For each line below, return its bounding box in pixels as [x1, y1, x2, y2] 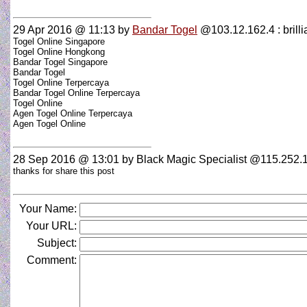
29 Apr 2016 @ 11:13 [13, 24, 115, 36]
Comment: [27, 254, 77, 266]
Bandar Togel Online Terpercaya [13, 88, 140, 98]
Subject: [37, 237, 77, 249]
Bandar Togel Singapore [13, 57, 108, 67]
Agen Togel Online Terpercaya [13, 108, 132, 119]
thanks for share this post [13, 166, 120, 176]
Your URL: [26, 220, 77, 232]
